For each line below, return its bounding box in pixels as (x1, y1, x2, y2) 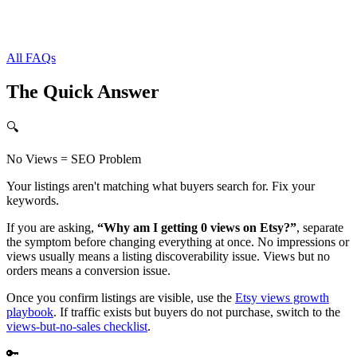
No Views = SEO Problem (6, 152, 141, 167)
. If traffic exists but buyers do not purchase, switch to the (53, 305, 340, 320)
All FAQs (6, 50, 56, 65)
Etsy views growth (235, 291, 329, 305)
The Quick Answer (6, 80, 159, 102)
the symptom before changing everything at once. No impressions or (6, 235, 349, 249)
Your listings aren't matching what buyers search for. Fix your (6, 179, 315, 194)
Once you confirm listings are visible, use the (6, 291, 235, 305)
